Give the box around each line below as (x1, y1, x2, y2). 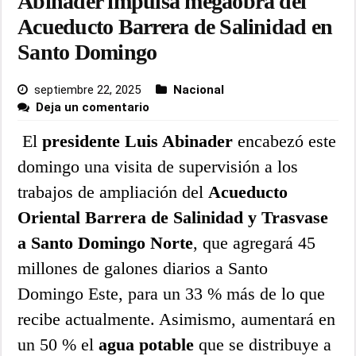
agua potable (99, 334, 195, 354)
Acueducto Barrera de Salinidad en (17, 14, 333, 39)
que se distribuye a (194, 334, 332, 354)
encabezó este (233, 130, 337, 151)
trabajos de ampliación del (17, 181, 209, 202)
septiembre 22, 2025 (34, 82, 141, 97)
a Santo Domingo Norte (17, 232, 194, 253)
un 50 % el (17, 334, 99, 354)
